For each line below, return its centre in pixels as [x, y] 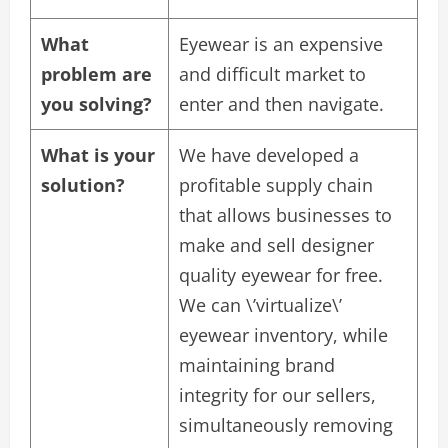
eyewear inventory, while [283, 335]
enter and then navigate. [281, 104]
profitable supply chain [276, 185]
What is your [98, 155]
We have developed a [269, 155]
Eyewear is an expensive [281, 44]
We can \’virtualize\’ [260, 305]
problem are [96, 74]
